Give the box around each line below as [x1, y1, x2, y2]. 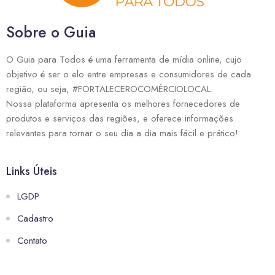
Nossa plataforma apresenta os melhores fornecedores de [6, 97, 240, 111]
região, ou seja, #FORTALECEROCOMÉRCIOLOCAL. [6, 82, 213, 96]
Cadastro [17, 212, 53, 226]
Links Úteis [6, 163, 57, 180]
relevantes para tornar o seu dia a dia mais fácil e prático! [6, 126, 238, 141]
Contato [17, 234, 47, 248]
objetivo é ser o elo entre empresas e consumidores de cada [6, 68, 251, 82]
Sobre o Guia [6, 21, 96, 44]
